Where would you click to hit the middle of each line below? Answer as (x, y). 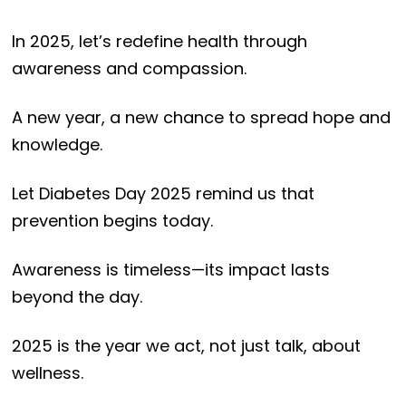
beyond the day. (77, 297)
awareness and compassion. (129, 69)
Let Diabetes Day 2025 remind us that (163, 194)
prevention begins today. (112, 221)
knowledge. (57, 145)
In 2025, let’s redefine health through (159, 42)
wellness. (47, 373)
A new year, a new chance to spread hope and (201, 118)
